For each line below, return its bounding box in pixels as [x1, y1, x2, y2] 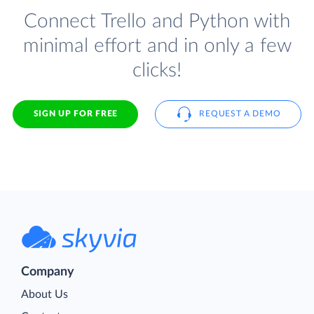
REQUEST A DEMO [199, 109, 281, 118]
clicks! [132, 60, 182, 81]
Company [21, 266, 74, 279]
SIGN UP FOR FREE [33, 109, 118, 118]
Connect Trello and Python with [24, 11, 290, 32]
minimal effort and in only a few [22, 35, 292, 56]
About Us [21, 289, 68, 301]
